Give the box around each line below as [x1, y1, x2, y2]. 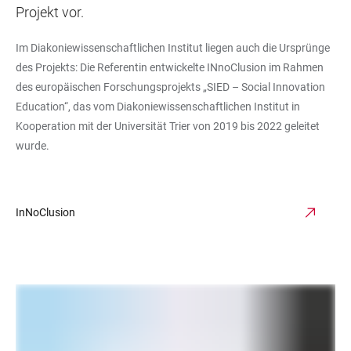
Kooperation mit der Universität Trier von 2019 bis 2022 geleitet [16, 120, 320, 132]
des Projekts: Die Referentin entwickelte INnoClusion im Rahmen [16, 61, 324, 74]
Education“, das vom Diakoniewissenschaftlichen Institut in [16, 100, 300, 113]
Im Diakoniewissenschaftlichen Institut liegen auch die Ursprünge [16, 42, 330, 54]
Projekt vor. [16, 4, 87, 20]
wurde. [16, 139, 49, 152]
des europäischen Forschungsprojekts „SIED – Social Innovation [16, 81, 325, 93]
